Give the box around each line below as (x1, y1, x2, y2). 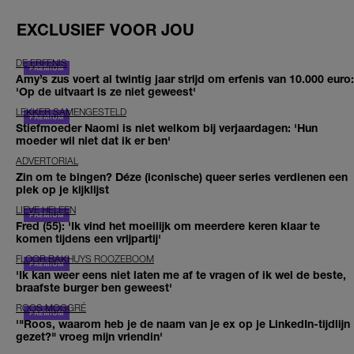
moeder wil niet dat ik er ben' (16, 133, 171, 147)
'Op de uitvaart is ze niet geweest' (16, 84, 196, 98)
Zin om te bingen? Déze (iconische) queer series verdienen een (16, 169, 348, 183)
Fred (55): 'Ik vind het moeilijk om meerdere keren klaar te (16, 218, 320, 232)
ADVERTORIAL (16, 154, 78, 167)
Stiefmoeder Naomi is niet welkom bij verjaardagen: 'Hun (16, 120, 318, 134)
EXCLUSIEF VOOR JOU (17, 20, 194, 39)
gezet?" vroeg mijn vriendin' (16, 329, 163, 343)
